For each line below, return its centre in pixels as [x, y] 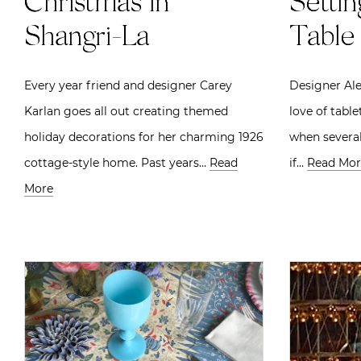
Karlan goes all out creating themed [126, 111]
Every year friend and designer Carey [128, 85]
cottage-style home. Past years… [117, 162]
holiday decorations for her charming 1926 [144, 137]
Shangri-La [87, 38]
